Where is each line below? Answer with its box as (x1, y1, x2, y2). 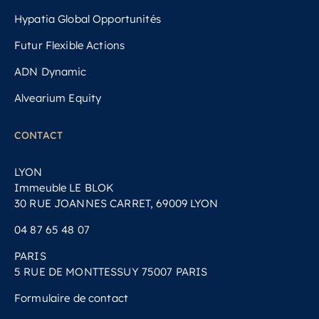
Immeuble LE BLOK (14, 181, 114, 195)
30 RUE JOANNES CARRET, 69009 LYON (14, 197, 219, 211)
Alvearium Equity (14, 91, 102, 105)
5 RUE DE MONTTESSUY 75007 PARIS (14, 265, 208, 279)
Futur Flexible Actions (14, 38, 125, 53)
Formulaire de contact (14, 291, 128, 305)
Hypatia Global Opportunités (14, 12, 161, 26)
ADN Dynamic (14, 65, 87, 79)
